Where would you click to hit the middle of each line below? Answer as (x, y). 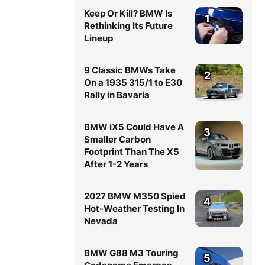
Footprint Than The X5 (132, 152)
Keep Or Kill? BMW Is (128, 13)
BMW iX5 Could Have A (134, 127)
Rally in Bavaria (117, 95)
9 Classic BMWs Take (130, 70)
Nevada (101, 221)
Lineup (98, 38)
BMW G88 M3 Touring (131, 253)
